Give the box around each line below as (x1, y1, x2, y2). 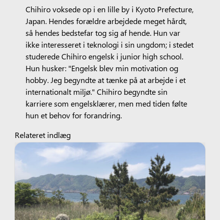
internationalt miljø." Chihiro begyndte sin (25, 85, 167, 97)
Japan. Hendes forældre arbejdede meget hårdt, (25, 15, 187, 26)
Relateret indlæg (14, 129, 71, 140)
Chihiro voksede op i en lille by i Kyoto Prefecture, (25, 3, 193, 14)
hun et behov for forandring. (25, 109, 122, 120)
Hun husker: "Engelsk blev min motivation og (25, 62, 178, 73)
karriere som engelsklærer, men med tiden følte (25, 97, 187, 109)
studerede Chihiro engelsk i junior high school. (25, 50, 183, 61)
